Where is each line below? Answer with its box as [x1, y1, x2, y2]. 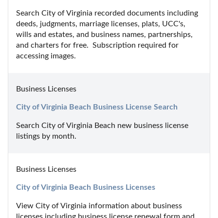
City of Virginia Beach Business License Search [16, 103, 178, 111]
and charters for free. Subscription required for [16, 41, 179, 49]
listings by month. [16, 132, 76, 140]
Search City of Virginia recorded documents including [16, 9, 198, 17]
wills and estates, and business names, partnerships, [16, 30, 193, 38]
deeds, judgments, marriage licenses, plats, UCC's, [16, 19, 185, 28]
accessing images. [16, 52, 76, 60]
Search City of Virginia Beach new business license [16, 121, 188, 129]
